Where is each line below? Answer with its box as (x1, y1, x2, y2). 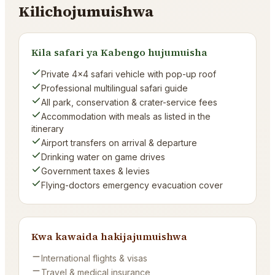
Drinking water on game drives (41, 152, 166, 162)
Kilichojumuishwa (18, 1, 154, 21)
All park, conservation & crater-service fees (41, 97, 218, 107)
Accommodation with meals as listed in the (41, 111, 211, 122)
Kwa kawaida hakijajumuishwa (31, 230, 188, 243)
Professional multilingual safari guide (41, 83, 188, 93)
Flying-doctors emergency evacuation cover (41, 180, 223, 190)
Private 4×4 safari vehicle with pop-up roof (41, 69, 217, 79)
